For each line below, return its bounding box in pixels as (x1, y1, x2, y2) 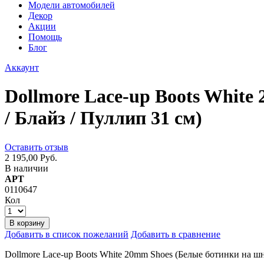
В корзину (9, 218, 45, 227)
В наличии (5, 163, 48, 173)
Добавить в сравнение (131, 229, 220, 239)
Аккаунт (5, 62, 39, 72)
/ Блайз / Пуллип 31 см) (5, 107, 202, 129)
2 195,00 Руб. (5, 152, 57, 163)
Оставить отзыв (5, 141, 68, 152)
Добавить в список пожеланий (5, 229, 128, 239)
